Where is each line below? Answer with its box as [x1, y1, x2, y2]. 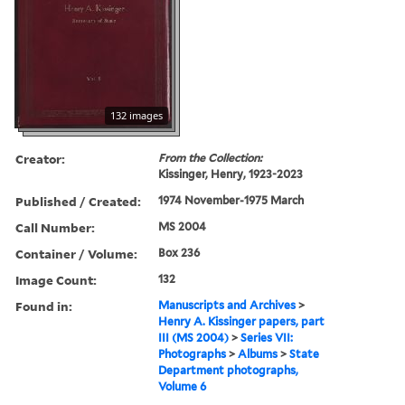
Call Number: [15, 218, 95, 236]
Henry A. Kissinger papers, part [158, 314, 325, 328]
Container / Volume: [15, 244, 137, 262]
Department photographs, [158, 363, 299, 377]
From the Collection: [158, 150, 263, 165]
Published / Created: [15, 192, 141, 210]
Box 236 [158, 245, 201, 259]
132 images [110, 108, 163, 122]
